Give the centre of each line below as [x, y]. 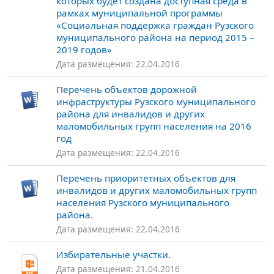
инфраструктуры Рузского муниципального [156, 102]
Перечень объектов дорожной [127, 90]
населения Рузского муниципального [143, 203]
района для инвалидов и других [131, 114]
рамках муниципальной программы [139, 13]
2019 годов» [84, 50]
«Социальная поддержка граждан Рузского [155, 25]
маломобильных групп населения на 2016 [154, 126]
